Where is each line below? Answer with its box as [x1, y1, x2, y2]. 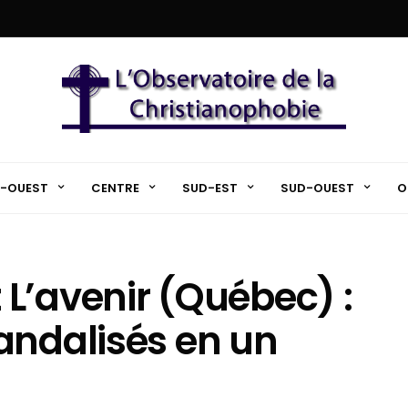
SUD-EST [181, 178, 238, 197]
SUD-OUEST [280, 178, 354, 197]
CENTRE [90, 178, 139, 197]
